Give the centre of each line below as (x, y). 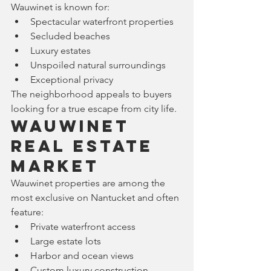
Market (55, 165)
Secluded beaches (70, 36)
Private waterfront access (83, 226)
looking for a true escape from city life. (94, 108)
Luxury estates (60, 50)
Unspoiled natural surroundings (98, 65)
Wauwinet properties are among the (89, 183)
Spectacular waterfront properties (102, 21)
